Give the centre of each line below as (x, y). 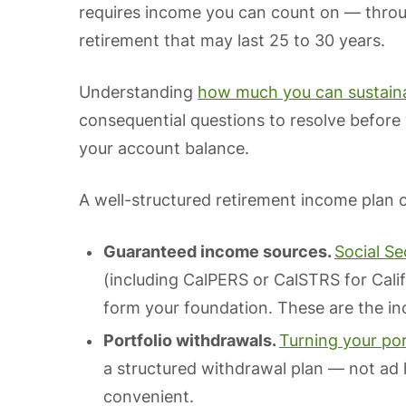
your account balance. (164, 148)
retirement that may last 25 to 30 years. (232, 40)
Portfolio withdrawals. (191, 340)
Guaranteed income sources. (219, 251)
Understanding (138, 92)
